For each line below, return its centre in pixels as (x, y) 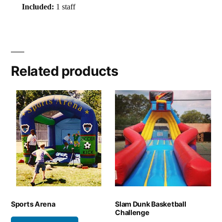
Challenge (132, 212)
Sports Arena (33, 204)
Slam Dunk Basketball (151, 204)
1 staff (65, 7)
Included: (38, 7)
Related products (65, 71)
